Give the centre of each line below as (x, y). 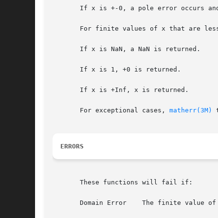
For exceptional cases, (111, 110)
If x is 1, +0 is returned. (117, 70)
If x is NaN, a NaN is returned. (127, 49)
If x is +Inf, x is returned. (121, 90)
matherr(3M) (191, 110)
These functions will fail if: (123, 182)
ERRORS (72, 146)
